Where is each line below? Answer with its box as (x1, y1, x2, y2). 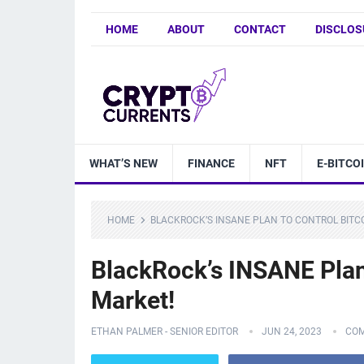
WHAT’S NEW (89, 157, 158, 170)
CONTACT (234, 23, 286, 36)
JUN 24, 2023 (262, 326, 322, 337)
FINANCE (188, 157, 235, 170)
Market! (91, 286, 175, 314)
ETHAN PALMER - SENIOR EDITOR (91, 326, 238, 337)
